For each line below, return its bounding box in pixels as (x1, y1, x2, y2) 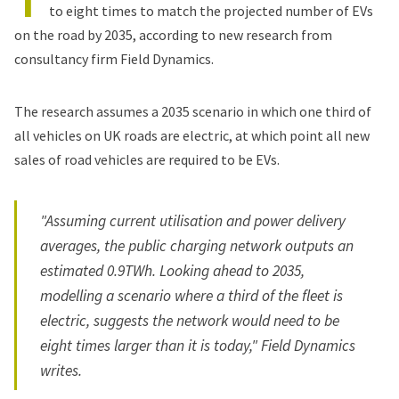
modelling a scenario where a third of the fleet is (40, 285, 344, 305)
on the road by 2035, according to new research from (14, 25, 332, 44)
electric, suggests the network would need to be (40, 310, 340, 330)
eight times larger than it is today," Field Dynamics (40, 335, 356, 355)
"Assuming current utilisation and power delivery (40, 210, 346, 231)
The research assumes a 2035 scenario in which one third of (14, 102, 371, 120)
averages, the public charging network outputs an (40, 235, 354, 256)
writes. (40, 360, 83, 380)
